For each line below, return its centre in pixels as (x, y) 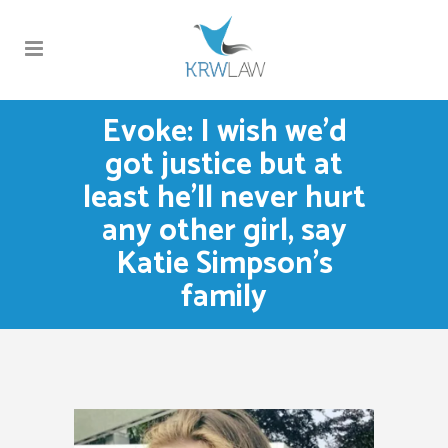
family (224, 297)
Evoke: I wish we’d (224, 132)
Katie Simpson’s (224, 264)
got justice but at (224, 165)
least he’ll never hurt (224, 198)
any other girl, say (224, 231)
